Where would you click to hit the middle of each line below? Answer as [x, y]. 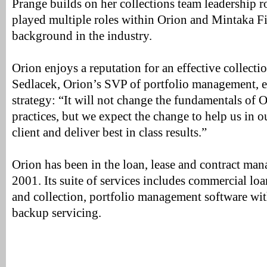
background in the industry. [82, 36]
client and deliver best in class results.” [109, 132]
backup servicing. [57, 213]
